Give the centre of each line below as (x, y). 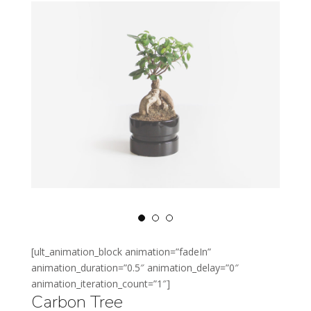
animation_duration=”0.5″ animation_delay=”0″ (135, 267)
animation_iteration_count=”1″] (101, 283)
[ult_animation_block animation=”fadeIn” (121, 251)
